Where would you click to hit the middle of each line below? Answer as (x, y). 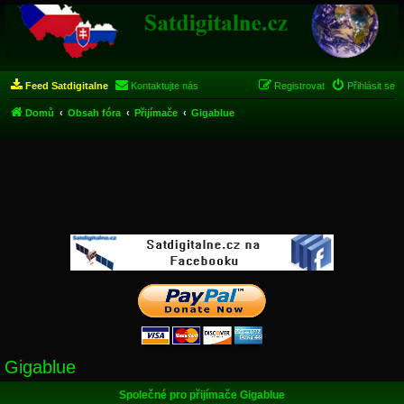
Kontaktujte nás (165, 86)
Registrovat (299, 86)
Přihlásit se (371, 86)
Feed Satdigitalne (67, 86)
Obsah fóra (94, 113)
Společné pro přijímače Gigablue (202, 395)
